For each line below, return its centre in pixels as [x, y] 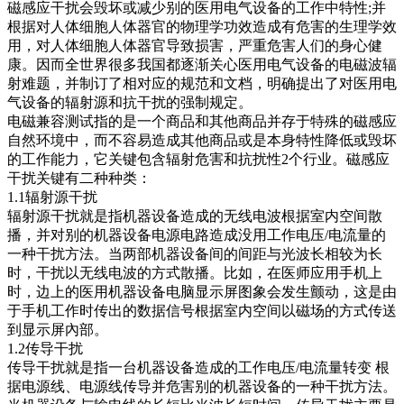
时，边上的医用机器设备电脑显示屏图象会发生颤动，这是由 [202, 291]
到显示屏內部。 [58, 329]
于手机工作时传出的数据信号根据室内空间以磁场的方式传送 [202, 310]
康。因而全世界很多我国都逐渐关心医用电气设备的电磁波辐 [202, 64]
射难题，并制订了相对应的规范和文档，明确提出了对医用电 [202, 83]
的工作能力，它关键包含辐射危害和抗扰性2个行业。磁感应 [198, 159]
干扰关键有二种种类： [79, 178]
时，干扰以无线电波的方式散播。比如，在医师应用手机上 [195, 272]
